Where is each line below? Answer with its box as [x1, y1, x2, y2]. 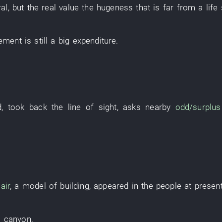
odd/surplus [175, 102, 221, 112]
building [60, 181, 89, 191]
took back [7, 102, 47, 112]
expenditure [72, 36, 116, 46]
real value [42, 2, 79, 12]
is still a [21, 36, 58, 46]
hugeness [96, 2, 133, 12]
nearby [145, 102, 171, 112]
